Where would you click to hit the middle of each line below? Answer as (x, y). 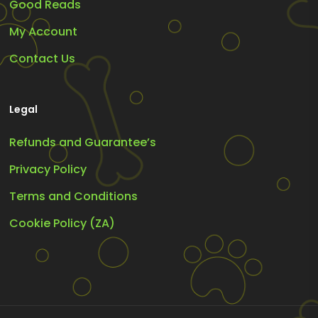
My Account (44, 32)
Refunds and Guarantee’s (83, 143)
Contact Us (43, 59)
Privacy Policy (48, 170)
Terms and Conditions (74, 197)
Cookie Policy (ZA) (62, 224)
